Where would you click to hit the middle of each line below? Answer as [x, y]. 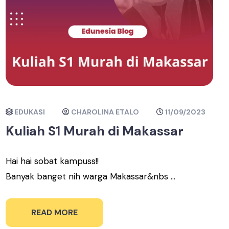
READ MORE [55, 212]
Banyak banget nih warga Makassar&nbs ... [91, 176]
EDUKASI [30, 112]
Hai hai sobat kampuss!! [52, 161]
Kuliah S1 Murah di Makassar [95, 131]
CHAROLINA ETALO [105, 112]
